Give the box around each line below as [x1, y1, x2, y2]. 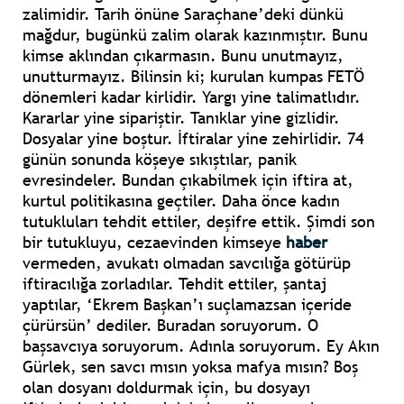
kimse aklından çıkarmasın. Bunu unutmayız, [23, 45, 344, 67]
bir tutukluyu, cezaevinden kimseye [23, 232, 286, 253]
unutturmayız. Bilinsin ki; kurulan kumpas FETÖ [23, 66, 364, 87]
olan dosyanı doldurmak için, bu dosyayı [23, 377, 310, 399]
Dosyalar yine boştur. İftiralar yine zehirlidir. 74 [23, 128, 363, 150]
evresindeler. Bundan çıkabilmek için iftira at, [23, 170, 353, 191]
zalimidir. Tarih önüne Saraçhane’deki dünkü [23, 4, 344, 25]
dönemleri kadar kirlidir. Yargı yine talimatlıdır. [23, 87, 361, 108]
